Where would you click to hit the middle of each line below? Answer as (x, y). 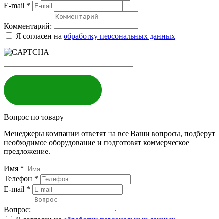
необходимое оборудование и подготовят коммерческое (97, 142)
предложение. (27, 151)
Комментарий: (28, 26)
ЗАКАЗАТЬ (53, 89)
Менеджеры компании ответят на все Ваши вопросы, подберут (109, 133)
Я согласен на (40, 36)
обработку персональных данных (119, 36)
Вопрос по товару (34, 117)
